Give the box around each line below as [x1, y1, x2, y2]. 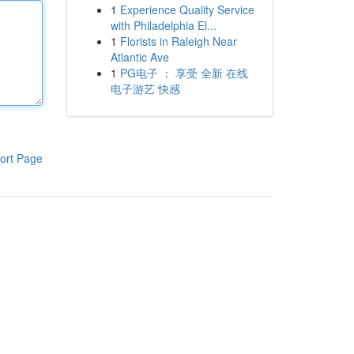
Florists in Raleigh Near [119, 33, 237, 49]
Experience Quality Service [119, 2, 254, 17]
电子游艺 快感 [110, 81, 180, 96]
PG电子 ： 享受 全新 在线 [119, 65, 248, 81]
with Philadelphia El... [110, 17, 217, 33]
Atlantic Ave [110, 49, 169, 65]
